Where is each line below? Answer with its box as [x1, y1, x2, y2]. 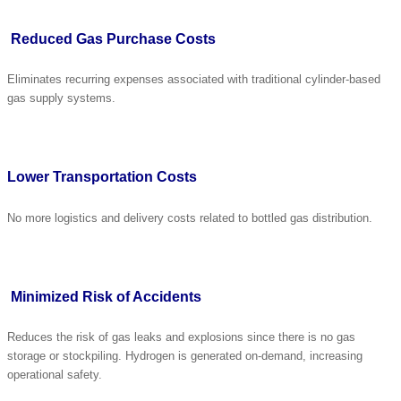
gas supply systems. [7, 91, 115, 106]
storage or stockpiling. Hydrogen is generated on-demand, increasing [7, 349, 363, 363]
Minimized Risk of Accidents [11, 288, 201, 304]
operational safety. [7, 368, 102, 382]
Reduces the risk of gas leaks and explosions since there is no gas [7, 330, 355, 345]
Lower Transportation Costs [7, 169, 197, 185]
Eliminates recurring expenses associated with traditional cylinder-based [7, 73, 380, 87]
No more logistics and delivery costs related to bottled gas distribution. [7, 210, 372, 225]
